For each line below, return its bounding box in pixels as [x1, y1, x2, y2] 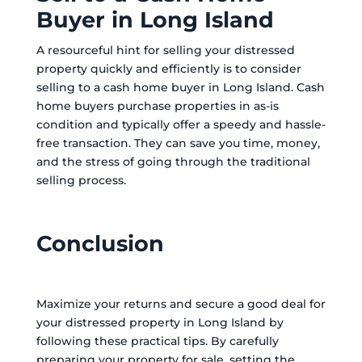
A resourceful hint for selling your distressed [36, 43, 295, 57]
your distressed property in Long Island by [36, 315, 284, 330]
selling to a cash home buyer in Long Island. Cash [36, 80, 325, 95]
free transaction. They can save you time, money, [36, 136, 320, 150]
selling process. [36, 173, 126, 187]
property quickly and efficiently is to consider [36, 61, 301, 76]
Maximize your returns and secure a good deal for [36, 297, 326, 311]
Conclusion [36, 230, 164, 257]
